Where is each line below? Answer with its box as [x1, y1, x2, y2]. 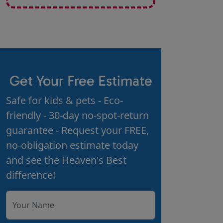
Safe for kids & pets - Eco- [6, 94, 123, 108]
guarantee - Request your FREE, [6, 123, 149, 137]
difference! [6, 168, 55, 182]
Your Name [12, 200, 54, 211]
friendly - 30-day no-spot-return [6, 109, 149, 122]
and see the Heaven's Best [6, 153, 126, 167]
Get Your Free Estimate [9, 72, 152, 90]
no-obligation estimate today [6, 138, 138, 152]
